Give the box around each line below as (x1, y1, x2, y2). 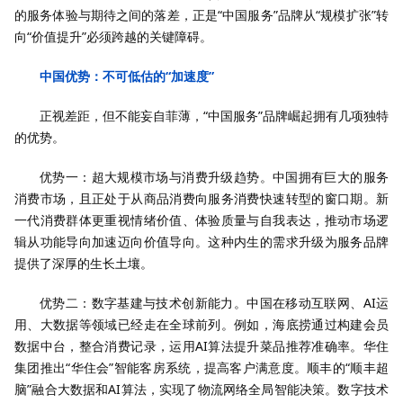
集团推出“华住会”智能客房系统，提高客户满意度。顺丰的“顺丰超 (14, 359, 389, 376)
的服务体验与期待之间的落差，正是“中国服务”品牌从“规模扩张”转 (14, 6, 389, 23)
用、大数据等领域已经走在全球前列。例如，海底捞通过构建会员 (14, 316, 389, 333)
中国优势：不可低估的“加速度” (40, 67, 214, 85)
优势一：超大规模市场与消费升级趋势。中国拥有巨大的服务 (40, 168, 389, 185)
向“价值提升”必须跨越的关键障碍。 (14, 28, 212, 45)
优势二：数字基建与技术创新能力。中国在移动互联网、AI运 (40, 294, 389, 311)
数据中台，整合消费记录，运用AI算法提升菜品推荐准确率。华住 (14, 337, 389, 354)
